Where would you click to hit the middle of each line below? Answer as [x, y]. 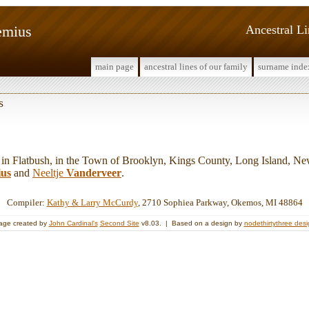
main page [114, 67]
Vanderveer [94, 172]
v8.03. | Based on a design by [191, 223]
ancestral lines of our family [196, 67]
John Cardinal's [73, 223]
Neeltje [49, 172]
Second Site [119, 223]
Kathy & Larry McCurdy [92, 202]
